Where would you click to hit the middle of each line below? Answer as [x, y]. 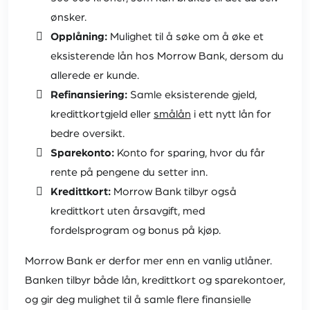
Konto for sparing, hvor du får [189, 153]
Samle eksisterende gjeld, [192, 95]
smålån [172, 115]
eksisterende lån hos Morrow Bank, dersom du [167, 56]
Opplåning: [79, 37]
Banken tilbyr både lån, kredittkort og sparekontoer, [155, 281]
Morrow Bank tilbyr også [173, 192]
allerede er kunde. [94, 76]
